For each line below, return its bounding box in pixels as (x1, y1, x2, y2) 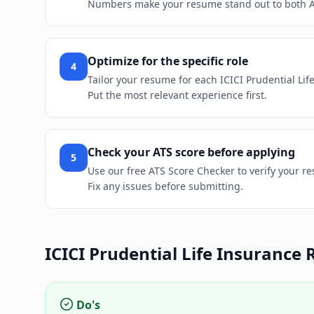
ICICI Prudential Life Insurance (45, 242, 301, 266)
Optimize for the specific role (88, 53, 248, 69)
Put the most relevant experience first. (88, 88, 267, 102)
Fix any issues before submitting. (88, 179, 243, 193)
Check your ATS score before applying (88, 144, 295, 161)
